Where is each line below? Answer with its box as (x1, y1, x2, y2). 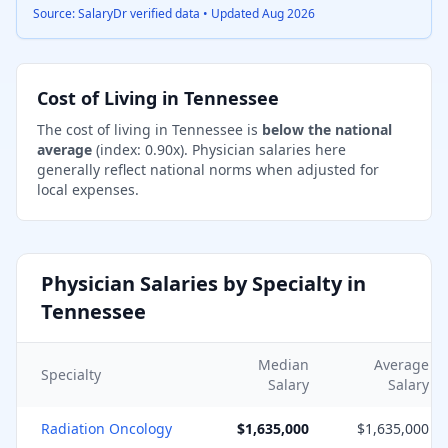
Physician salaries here (188, 140, 346, 159)
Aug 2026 (262, 5, 315, 22)
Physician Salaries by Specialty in (41, 270, 366, 297)
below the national (262, 120, 392, 139)
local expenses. (37, 180, 139, 199)
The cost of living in (37, 120, 172, 139)
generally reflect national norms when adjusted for (37, 160, 379, 179)
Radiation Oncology (41, 419, 172, 438)
